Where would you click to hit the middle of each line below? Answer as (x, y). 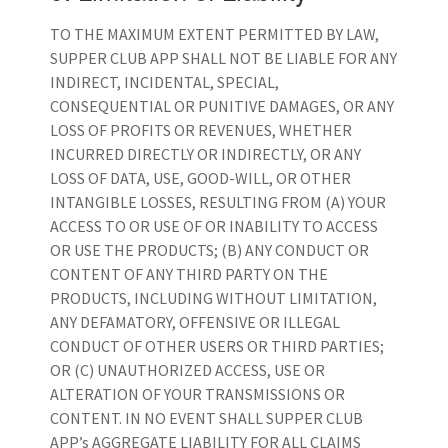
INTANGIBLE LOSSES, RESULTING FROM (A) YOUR (218, 202)
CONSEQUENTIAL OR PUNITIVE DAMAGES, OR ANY (222, 106)
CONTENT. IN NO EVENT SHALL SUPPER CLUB (206, 418)
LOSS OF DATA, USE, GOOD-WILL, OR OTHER (200, 178)
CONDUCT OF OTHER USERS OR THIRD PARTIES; (217, 346)
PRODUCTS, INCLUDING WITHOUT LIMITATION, (213, 298)
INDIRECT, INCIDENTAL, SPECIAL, (164, 82)
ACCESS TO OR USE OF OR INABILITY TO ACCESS (214, 226)
